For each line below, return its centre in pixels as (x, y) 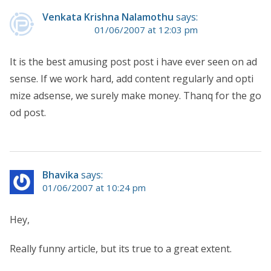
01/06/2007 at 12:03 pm (146, 30)
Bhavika (60, 175)
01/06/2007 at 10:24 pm (94, 188)
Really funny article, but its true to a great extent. (121, 249)
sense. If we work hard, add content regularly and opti (132, 79)
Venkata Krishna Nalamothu (108, 17)
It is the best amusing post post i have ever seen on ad (133, 62)
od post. (28, 113)
